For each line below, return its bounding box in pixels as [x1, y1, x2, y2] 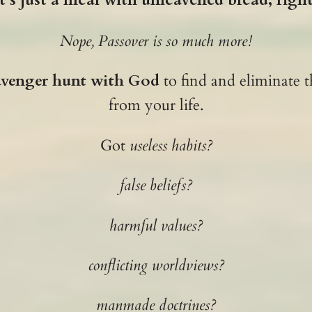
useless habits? [129, 134, 212, 156]
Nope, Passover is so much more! [60, 31, 252, 52]
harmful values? [109, 214, 203, 236]
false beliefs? [120, 175, 192, 196]
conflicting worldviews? [88, 254, 224, 276]
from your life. [108, 95, 204, 116]
